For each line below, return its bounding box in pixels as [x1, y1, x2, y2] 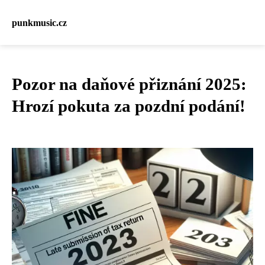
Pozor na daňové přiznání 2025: [12, 75, 247, 93]
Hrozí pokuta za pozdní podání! [12, 96, 245, 115]
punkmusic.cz [12, 17, 67, 28]
